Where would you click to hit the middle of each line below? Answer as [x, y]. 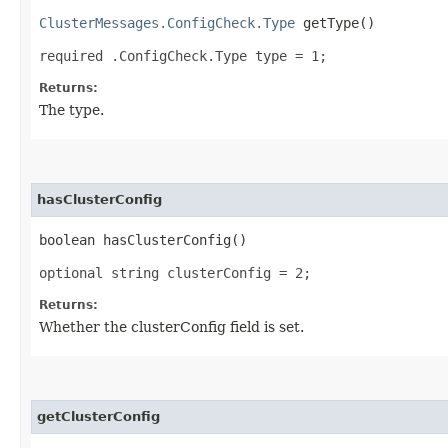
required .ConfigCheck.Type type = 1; [183, 55]
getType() [335, 22]
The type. [71, 109]
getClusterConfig [98, 416]
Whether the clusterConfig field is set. [171, 326]
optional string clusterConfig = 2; [175, 272]
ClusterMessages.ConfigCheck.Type [167, 22]
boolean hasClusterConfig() [143, 239]
